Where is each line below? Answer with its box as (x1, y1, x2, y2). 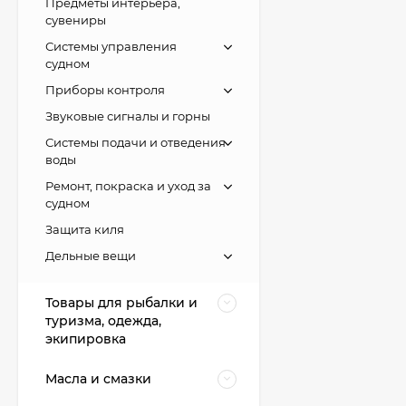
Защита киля (45, 221, 124, 237)
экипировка (45, 330, 126, 347)
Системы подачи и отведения (45, 134, 226, 150)
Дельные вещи (45, 247, 136, 263)
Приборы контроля (45, 82, 165, 97)
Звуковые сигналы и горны (45, 108, 210, 123)
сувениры (45, 12, 106, 27)
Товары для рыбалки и (45, 294, 198, 311)
